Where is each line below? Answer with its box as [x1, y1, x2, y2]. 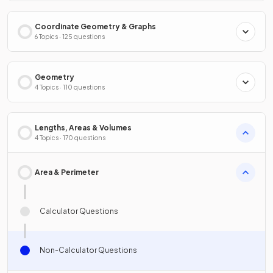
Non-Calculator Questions [40, 246, 137, 255]
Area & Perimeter [35, 168, 99, 177]
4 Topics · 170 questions [35, 134, 105, 142]
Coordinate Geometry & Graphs [35, 22, 156, 32]
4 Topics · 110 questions [35, 83, 105, 91]
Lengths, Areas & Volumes [35, 123, 132, 133]
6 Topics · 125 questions [35, 33, 105, 41]
